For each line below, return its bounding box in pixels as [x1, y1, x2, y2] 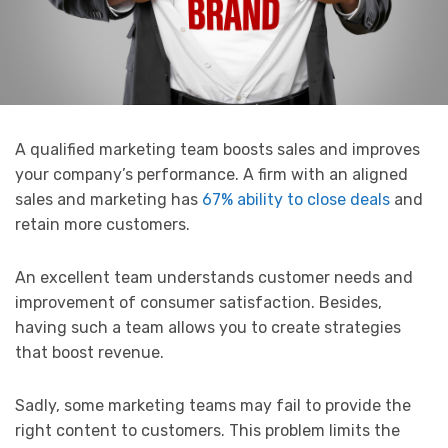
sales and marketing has [15, 189, 202, 209]
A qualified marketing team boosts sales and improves [15, 139, 420, 159]
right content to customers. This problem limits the [15, 420, 400, 440]
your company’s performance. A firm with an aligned [15, 164, 408, 184]
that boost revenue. [15, 342, 164, 362]
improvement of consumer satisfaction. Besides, [15, 292, 382, 312]
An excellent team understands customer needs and [15, 267, 413, 287]
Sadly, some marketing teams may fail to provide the [15, 395, 411, 415]
